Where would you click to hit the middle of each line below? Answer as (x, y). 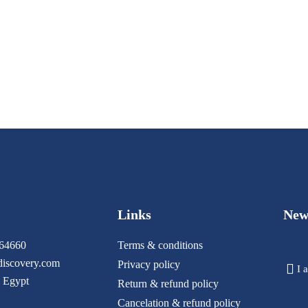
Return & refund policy (168, 283)
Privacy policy (149, 264)
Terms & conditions (161, 245)
